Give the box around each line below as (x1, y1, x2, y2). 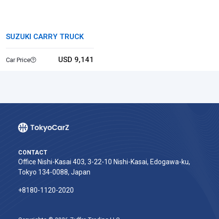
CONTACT (18, 149, 47, 156)
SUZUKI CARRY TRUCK (6, 32, 84, 41)
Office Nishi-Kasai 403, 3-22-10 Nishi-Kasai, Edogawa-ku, (18, 158, 190, 166)
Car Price (6, 56, 30, 64)
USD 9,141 (58, 55, 94, 64)
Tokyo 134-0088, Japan (18, 168, 90, 176)
